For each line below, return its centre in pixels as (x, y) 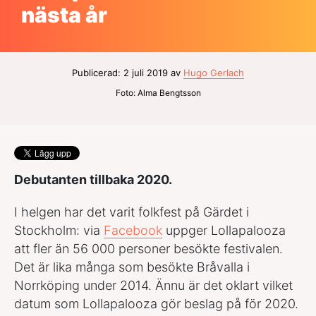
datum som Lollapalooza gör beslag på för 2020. (156, 304)
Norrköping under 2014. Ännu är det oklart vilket (153, 286)
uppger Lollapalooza (224, 231)
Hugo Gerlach (214, 73)
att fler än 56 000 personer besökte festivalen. (148, 249)
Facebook (133, 231)
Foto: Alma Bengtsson (158, 93)
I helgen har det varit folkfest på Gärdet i (132, 212)
